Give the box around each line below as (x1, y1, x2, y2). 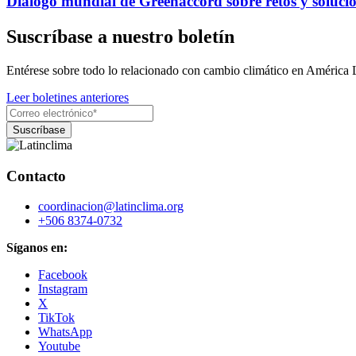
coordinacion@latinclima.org (38, 199, 184, 214)
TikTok (38, 311, 75, 325)
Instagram (38, 282, 87, 296)
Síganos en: (6, 241, 68, 255)
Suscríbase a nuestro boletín (6, 26, 234, 48)
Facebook (38, 268, 87, 282)
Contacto (6, 167, 66, 184)
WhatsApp (38, 325, 92, 339)
